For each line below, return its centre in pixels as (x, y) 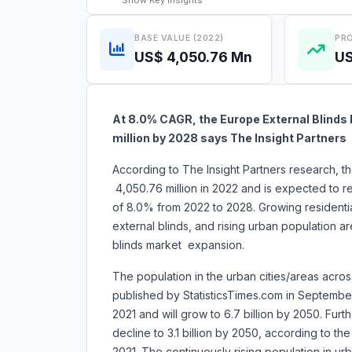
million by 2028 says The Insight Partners (229, 138)
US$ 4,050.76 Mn (193, 57)
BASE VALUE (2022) (179, 38)
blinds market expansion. (191, 245)
